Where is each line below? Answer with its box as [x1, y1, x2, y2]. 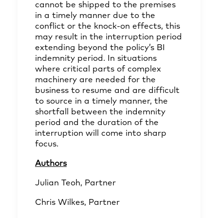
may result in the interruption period [35, 33, 182, 41]
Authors [35, 160, 67, 168]
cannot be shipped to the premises [35, 1, 176, 9]
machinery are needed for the [35, 76, 156, 84]
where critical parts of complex [35, 65, 161, 73]
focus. [35, 140, 58, 148]
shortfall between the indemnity [35, 108, 165, 116]
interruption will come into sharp [35, 129, 166, 138]
